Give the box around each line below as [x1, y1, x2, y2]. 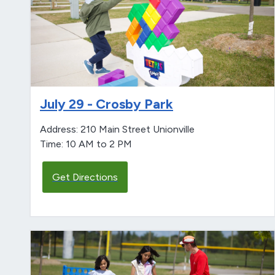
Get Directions [52, 171, 118, 183]
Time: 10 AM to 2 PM [40, 137, 132, 150]
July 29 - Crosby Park [40, 95, 173, 112]
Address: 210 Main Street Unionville [40, 123, 195, 135]
